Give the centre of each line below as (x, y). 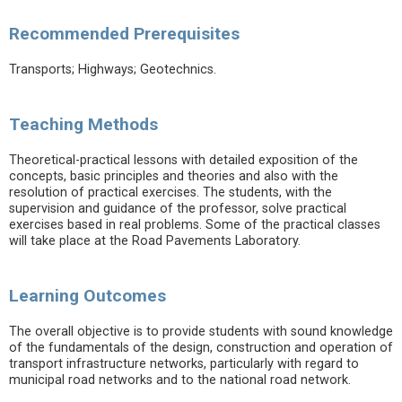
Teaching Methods (83, 124)
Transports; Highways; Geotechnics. (113, 70)
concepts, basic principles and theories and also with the (174, 176)
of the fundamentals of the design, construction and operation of (201, 348)
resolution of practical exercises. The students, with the (170, 192)
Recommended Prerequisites (124, 34)
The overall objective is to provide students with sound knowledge (201, 332)
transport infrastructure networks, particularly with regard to (184, 364)
